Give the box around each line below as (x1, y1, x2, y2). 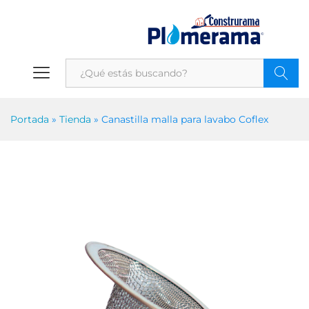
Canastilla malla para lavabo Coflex (101, 113, 268, 126)
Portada (10, 113, 49, 126)
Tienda (59, 113, 91, 126)
